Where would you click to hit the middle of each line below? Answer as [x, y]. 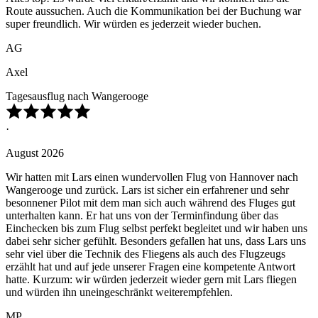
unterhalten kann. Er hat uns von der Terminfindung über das [142, 216]
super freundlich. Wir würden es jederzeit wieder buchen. [133, 24]
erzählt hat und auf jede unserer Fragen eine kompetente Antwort [150, 267]
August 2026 [35, 153]
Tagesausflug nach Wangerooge [77, 97]
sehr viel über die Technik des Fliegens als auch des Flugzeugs [146, 254]
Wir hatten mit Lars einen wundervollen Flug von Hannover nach [152, 177]
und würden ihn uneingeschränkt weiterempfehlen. [119, 292]
